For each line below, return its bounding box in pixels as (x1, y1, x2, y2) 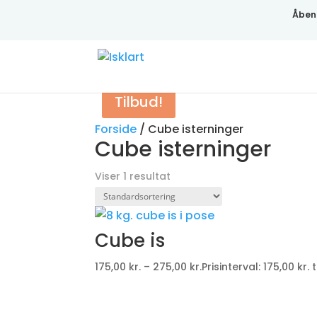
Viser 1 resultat (95, 169, 171, 183)
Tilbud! (115, 92, 163, 112)
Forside (95, 121, 137, 137)
